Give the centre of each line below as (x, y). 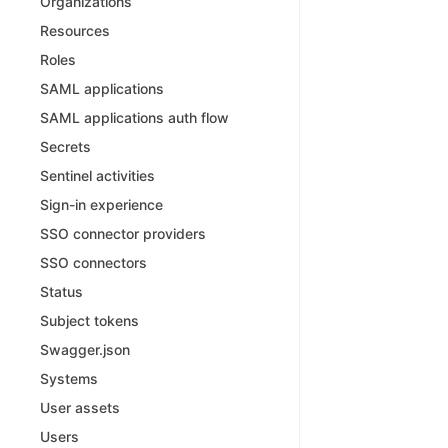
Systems (69, 378)
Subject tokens (89, 320)
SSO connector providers (123, 233)
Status (61, 291)
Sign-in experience (101, 204)
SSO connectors (93, 262)
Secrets (65, 146)
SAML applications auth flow (134, 117)
